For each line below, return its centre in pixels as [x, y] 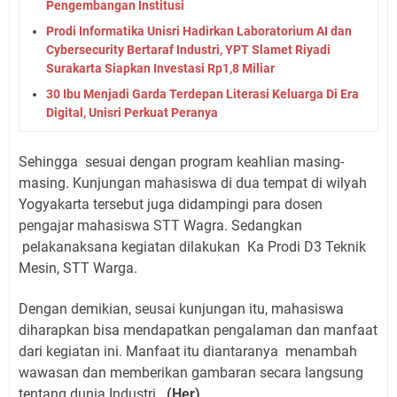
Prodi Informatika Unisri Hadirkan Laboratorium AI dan [199, 31]
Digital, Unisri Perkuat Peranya [132, 112]
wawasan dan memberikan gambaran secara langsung [191, 372]
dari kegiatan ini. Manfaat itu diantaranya [148, 351]
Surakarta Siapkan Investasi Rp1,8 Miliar [160, 68]
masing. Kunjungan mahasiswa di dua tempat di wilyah [193, 183]
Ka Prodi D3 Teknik [307, 246]
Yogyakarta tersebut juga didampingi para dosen [171, 204]
